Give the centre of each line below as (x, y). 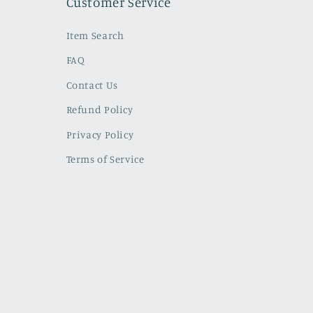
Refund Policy (100, 110)
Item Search (95, 36)
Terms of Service (105, 159)
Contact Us (92, 85)
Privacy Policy (100, 135)
